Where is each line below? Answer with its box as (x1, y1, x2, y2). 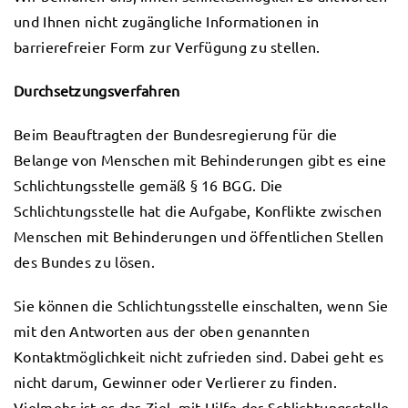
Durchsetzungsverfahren (14, 81, 180, 99)
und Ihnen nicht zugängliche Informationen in (14, 12, 320, 30)
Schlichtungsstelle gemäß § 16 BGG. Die (14, 176, 283, 194)
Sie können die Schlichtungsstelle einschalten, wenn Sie (14, 296, 389, 314)
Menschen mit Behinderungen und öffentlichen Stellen (14, 227, 384, 245)
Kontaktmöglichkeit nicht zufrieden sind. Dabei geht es (14, 347, 384, 365)
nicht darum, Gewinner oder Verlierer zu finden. (14, 372, 338, 391)
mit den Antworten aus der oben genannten (14, 321, 310, 340)
